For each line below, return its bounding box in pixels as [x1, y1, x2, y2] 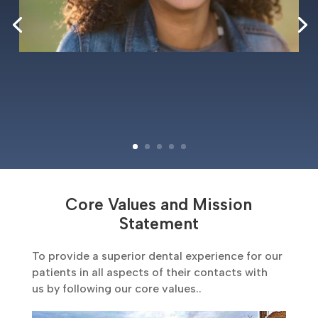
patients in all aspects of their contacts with [31, 265, 268, 279]
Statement [119, 213, 199, 234]
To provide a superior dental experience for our [31, 248, 283, 263]
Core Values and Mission [65, 194, 253, 214]
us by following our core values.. [31, 281, 202, 295]
